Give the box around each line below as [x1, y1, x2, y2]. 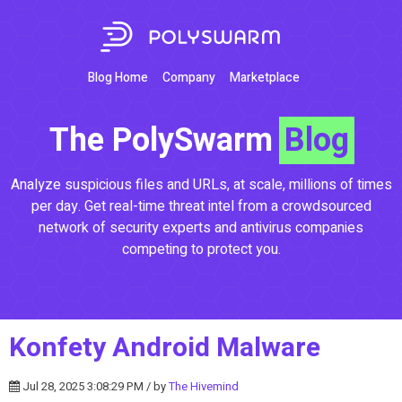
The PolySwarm [49, 116, 281, 164]
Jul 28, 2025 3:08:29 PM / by [20, 377, 169, 395]
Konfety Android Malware [9, 328, 320, 368]
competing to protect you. [121, 238, 281, 260]
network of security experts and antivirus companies [39, 216, 363, 239]
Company [162, 67, 215, 87]
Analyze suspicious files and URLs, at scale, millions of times [10, 173, 392, 196]
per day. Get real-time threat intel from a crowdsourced [31, 195, 371, 217]
